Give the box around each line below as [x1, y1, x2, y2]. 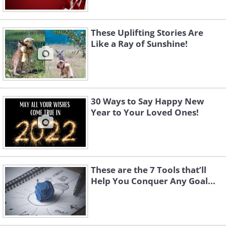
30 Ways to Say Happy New [91, 95, 204, 107]
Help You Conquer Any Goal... [91, 175, 215, 187]
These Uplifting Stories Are [91, 27, 203, 38]
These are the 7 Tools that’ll [91, 164, 206, 176]
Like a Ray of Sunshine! [91, 38, 188, 49]
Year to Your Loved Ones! [91, 106, 199, 118]
